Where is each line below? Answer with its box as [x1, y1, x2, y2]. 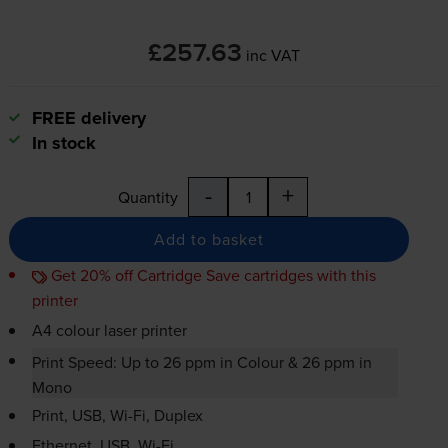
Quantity [118, 186, 179, 209]
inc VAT [246, 44, 300, 67]
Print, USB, [31, 404, 110, 427]
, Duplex [145, 404, 203, 427]
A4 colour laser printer [31, 319, 187, 342]
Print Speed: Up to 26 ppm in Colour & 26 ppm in [31, 350, 372, 373]
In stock [31, 130, 96, 157]
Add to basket [154, 228, 265, 251]
